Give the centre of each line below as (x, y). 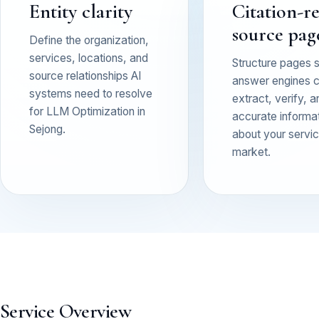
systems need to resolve (91, 93)
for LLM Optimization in (87, 111)
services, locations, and (89, 58)
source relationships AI (85, 75)
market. (251, 152)
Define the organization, (89, 40)
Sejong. (47, 129)
